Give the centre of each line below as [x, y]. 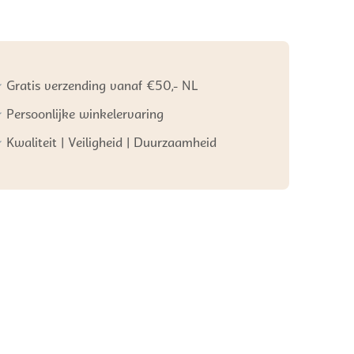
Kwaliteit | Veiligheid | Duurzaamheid [111, 144]
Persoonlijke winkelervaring [85, 115]
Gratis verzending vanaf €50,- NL [102, 87]
